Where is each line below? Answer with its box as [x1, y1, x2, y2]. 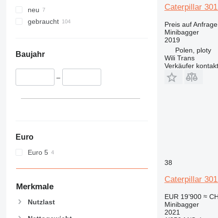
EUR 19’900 [164, 192, 201, 200]
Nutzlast [27, 198, 55, 206]
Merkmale [16, 182, 54, 191]
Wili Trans [164, 54, 195, 62]
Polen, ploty [175, 46, 211, 54]
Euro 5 [27, 148, 48, 156]
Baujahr [15, 50, 45, 59]
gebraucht [27, 18, 59, 26]
